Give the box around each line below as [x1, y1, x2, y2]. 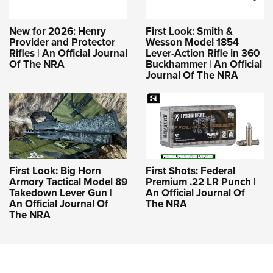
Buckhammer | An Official [146, 57, 262, 72]
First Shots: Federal [146, 163, 235, 178]
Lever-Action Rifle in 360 [146, 46, 260, 61]
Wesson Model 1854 [146, 35, 239, 50]
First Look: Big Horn [9, 163, 101, 178]
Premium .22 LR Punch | [146, 174, 256, 189]
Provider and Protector [9, 35, 115, 50]
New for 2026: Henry [9, 24, 106, 39]
